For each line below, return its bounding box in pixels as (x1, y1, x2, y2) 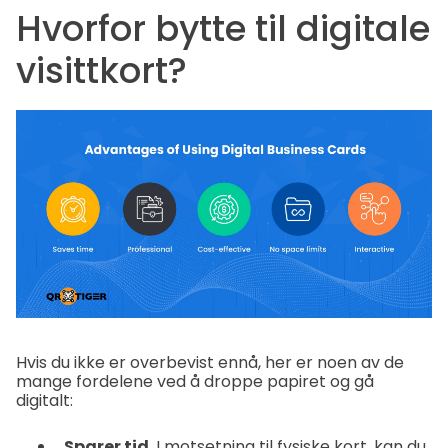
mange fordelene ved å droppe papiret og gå (16, 369, 374, 393)
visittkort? (16, 46, 187, 96)
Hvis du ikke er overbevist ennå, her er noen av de (16, 350, 404, 374)
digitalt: (16, 388, 73, 412)
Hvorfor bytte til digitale (16, 4, 430, 54)
